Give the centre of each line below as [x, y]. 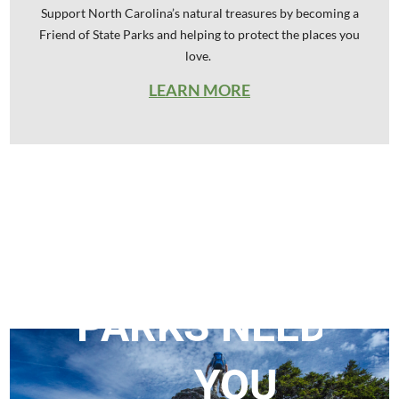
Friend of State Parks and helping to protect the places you [199, 34]
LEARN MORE [199, 90]
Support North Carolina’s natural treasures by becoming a [199, 12]
